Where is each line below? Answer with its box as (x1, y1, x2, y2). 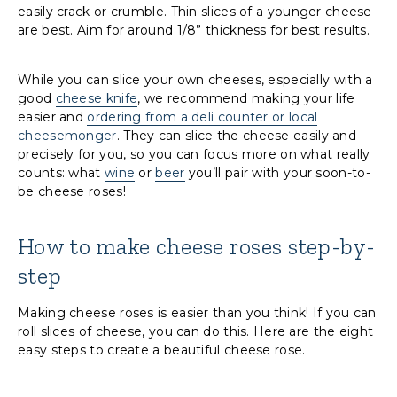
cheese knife (55, 90, 138, 107)
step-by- (282, 232, 375, 261)
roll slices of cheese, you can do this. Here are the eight (18, 323, 374, 340)
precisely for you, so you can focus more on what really (18, 146, 370, 163)
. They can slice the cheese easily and (116, 128, 357, 144)
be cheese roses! (18, 183, 126, 200)
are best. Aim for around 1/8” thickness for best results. (18, 22, 370, 39)
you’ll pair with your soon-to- (184, 165, 370, 182)
